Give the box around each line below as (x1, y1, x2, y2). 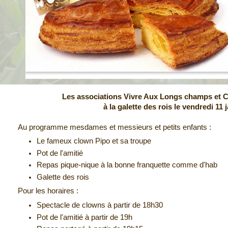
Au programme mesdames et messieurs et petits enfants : (18, 123, 211, 131)
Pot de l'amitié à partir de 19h (37, 213, 133, 221)
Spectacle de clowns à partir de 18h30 (37, 201, 163, 209)
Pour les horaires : (18, 187, 78, 195)
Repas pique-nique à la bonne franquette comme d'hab (37, 161, 218, 169)
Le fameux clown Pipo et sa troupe (37, 136, 152, 145)
